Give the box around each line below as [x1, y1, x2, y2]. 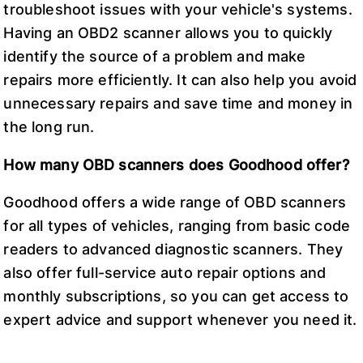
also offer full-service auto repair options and [3, 264, 327, 282]
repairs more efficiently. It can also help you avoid [3, 71, 357, 89]
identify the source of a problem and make [3, 48, 306, 66]
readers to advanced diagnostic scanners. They [3, 241, 344, 258]
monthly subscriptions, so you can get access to [3, 288, 349, 305]
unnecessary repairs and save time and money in [3, 95, 353, 113]
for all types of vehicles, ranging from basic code [3, 217, 350, 235]
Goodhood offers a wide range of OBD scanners [3, 194, 347, 211]
